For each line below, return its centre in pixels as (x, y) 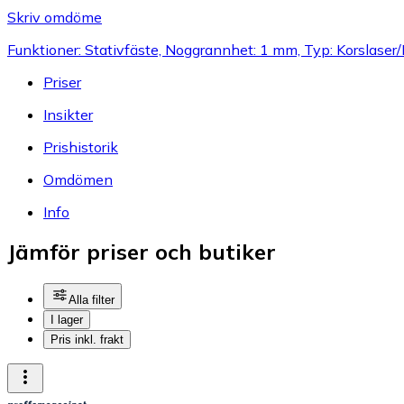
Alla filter (92, 300)
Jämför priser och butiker (142, 252)
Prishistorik (81, 147)
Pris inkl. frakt (87, 340)
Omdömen (78, 179)
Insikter (68, 114)
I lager (67, 320)
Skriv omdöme (55, 17)
